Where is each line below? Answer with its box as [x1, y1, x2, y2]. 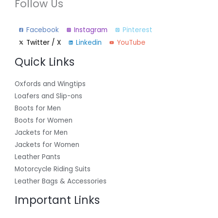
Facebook [26, 25, 59, 35]
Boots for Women [15, 115, 73, 125]
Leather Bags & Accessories [15, 176, 107, 186]
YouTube [117, 38, 145, 48]
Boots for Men [15, 103, 61, 113]
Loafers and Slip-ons [15, 91, 82, 101]
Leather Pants [15, 152, 60, 162]
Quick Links [15, 54, 74, 70]
